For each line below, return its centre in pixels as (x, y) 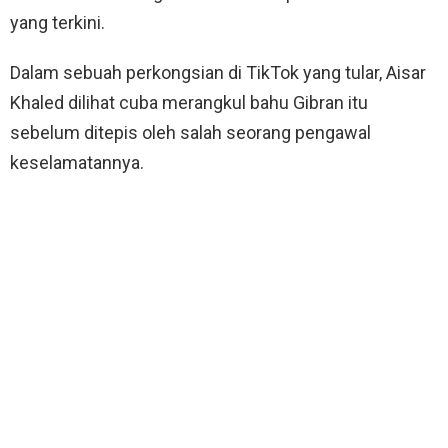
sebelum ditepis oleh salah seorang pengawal (190, 132)
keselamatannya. (77, 162)
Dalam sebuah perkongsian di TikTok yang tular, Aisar (218, 72)
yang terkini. (57, 22)
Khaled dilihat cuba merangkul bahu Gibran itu (189, 102)
